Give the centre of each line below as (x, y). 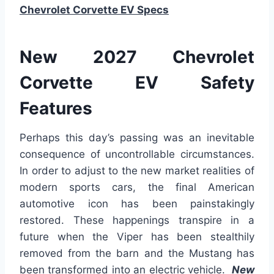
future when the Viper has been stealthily (137, 237)
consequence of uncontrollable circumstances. (137, 154)
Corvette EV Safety (137, 83)
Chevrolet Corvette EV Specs (94, 10)
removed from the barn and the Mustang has (137, 254)
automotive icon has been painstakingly (137, 204)
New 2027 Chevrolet (137, 57)
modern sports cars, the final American (137, 187)
